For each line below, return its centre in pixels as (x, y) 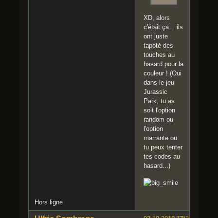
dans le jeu (159, 83)
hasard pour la (163, 64)
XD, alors (157, 18)
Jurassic (155, 92)
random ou (158, 120)
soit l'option (159, 110)
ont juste (156, 36)
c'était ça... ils (163, 27)
